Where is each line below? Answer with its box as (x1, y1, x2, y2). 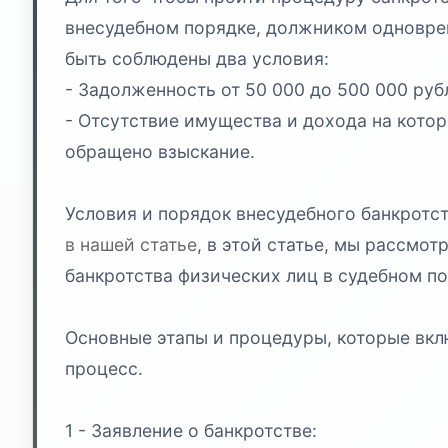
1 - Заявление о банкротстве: (65, 419, 317, 441)
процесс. (65, 357, 143, 379)
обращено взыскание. (65, 140, 255, 162)
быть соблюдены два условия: (65, 47, 329, 69)
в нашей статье (65, 233, 197, 255)
